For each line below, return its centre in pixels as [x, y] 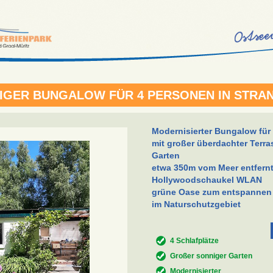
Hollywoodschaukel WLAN [207, 180]
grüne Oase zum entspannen [212, 192]
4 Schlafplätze [194, 241]
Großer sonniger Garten [211, 256]
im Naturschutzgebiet [196, 204]
